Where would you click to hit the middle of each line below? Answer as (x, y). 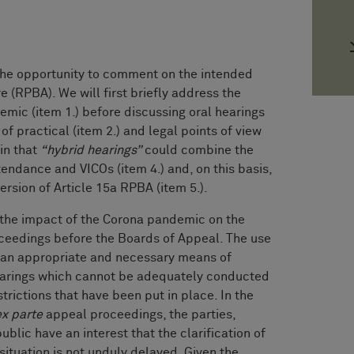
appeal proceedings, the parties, (141, 314)
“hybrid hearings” (91, 150)
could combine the (198, 150)
